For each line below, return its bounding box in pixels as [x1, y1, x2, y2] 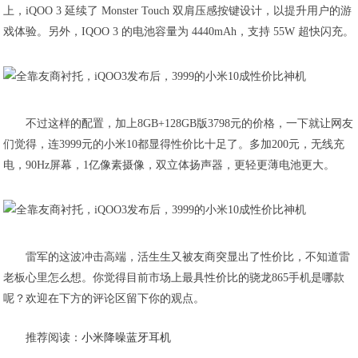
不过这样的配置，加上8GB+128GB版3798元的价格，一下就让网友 [26, 117, 354, 129]
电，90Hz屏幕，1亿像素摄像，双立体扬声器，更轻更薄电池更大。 [3, 159, 336, 171]
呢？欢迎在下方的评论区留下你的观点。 [3, 292, 205, 304]
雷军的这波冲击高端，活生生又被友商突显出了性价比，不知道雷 [26, 251, 351, 263]
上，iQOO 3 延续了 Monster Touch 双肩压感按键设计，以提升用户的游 [3, 5, 352, 17]
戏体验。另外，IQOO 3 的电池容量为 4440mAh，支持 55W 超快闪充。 [3, 26, 355, 38]
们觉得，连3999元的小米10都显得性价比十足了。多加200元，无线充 [3, 138, 345, 150]
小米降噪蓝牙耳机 [82, 332, 172, 344]
